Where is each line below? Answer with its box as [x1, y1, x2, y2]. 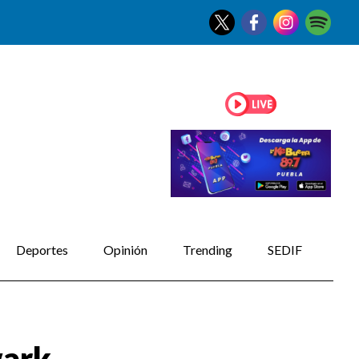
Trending [182, 242, 232, 258]
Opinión [103, 242, 147, 258]
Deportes [15, 242, 68, 258]
